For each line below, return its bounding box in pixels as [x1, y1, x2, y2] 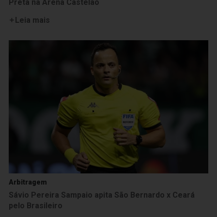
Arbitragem [9, 178, 47, 186]
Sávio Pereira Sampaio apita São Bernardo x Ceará [9, 190, 195, 200]
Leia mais [15, 15, 50, 25]
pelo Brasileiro [9, 201, 62, 210]
